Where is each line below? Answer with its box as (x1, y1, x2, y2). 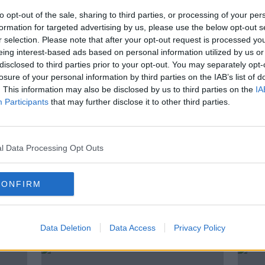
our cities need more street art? (41, 9, 211, 22)
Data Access (109, 223, 156, 232)
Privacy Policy (173, 223, 225, 232)
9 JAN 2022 (41, 218, 87, 227)
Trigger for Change (41, 189, 144, 202)
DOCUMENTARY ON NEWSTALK (41, 205, 157, 214)
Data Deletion (40, 223, 91, 232)
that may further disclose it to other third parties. (49, 97, 230, 106)
